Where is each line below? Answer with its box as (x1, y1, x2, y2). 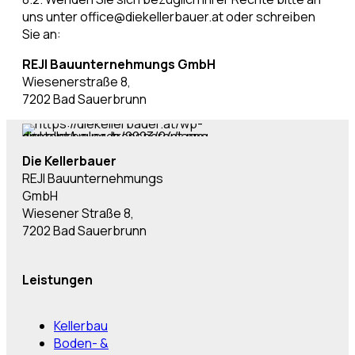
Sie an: (22, 25, 61, 44)
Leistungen (22, 271, 93, 289)
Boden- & (54, 334, 109, 353)
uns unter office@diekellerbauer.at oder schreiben (22, 8, 315, 26)
